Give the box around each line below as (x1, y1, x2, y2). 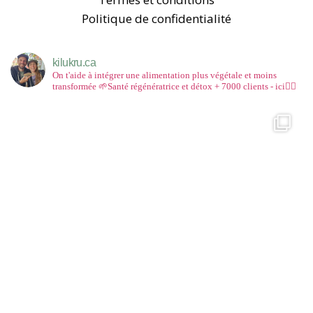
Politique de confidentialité (82, 10, 231, 27)
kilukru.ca (52, 56, 96, 68)
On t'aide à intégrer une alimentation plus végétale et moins (52, 69, 277, 80)
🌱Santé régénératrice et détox (96, 80, 212, 92)
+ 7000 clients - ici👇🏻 (212, 80, 296, 92)
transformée (52, 80, 96, 92)
